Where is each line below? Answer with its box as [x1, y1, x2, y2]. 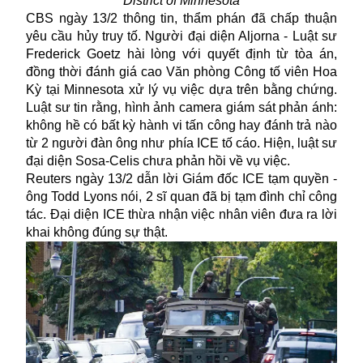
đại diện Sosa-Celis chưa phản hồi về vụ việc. [26, 153, 290, 168]
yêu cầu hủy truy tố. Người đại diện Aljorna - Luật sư [26, 28, 337, 43]
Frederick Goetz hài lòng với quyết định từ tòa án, [26, 46, 337, 61]
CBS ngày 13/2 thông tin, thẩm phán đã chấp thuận [26, 11, 337, 25]
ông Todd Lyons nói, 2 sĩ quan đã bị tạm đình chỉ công [26, 189, 337, 203]
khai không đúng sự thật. [26, 224, 168, 239]
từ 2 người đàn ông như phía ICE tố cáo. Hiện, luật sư [26, 135, 337, 150]
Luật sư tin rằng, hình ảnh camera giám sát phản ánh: [26, 100, 337, 114]
